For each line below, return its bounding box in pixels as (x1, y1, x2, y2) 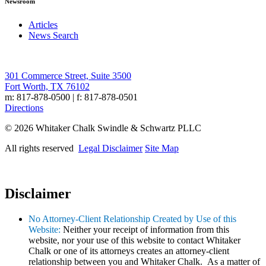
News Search (28, 30, 78, 41)
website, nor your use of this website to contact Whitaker (28, 235, 240, 245)
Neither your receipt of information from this (63, 224, 229, 235)
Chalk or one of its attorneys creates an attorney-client (28, 245, 229, 256)
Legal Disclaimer (78, 143, 142, 154)
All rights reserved (5, 143, 78, 154)
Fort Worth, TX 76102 (5, 81, 90, 92)
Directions (5, 103, 43, 113)
